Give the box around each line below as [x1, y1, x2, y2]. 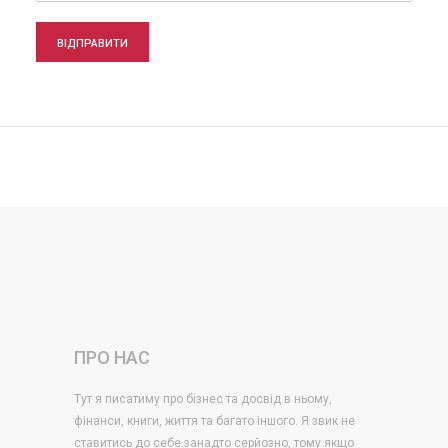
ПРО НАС [74, 347, 150, 368]
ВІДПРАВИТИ [56, 37, 128, 50]
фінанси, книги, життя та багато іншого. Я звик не [74, 414, 355, 428]
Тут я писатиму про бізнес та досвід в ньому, [74, 392, 332, 406]
